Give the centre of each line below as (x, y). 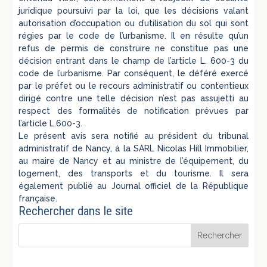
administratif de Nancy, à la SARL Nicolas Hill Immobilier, (133, 148)
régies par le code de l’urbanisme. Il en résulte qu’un (133, 35)
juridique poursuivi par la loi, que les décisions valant (133, 10)
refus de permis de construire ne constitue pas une (133, 48)
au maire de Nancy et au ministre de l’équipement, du (133, 161)
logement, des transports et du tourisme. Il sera (133, 173)
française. (38, 198)
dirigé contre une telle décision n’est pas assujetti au (133, 98)
